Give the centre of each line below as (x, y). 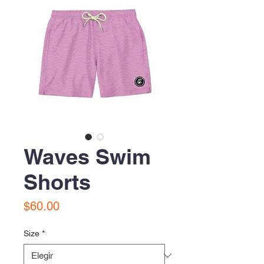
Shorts (57, 182)
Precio (75, 206)
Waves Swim (87, 157)
